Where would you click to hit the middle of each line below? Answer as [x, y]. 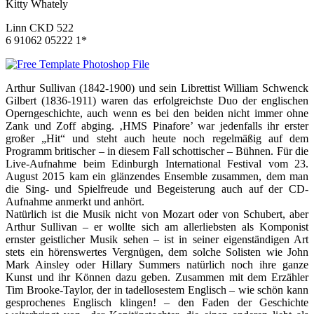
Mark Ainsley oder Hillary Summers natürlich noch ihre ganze [157, 265]
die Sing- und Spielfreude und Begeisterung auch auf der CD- [157, 189]
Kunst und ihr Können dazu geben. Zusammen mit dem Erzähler [157, 278]
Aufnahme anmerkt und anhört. [75, 202]
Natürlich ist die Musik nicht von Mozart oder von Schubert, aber [157, 214]
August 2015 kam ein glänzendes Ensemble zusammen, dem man [157, 177]
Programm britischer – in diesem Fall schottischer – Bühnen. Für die [157, 151]
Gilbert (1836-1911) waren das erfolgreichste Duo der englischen [157, 101]
